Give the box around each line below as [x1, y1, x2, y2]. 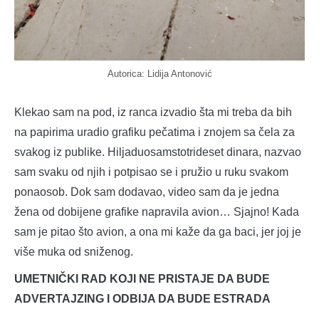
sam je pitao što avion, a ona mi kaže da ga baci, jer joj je [14, 225, 301, 238]
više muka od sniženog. [14, 245, 133, 258]
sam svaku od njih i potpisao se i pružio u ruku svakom [14, 165, 288, 178]
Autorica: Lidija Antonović [107, 68, 212, 79]
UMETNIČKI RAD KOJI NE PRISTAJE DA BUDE [14, 272, 270, 285]
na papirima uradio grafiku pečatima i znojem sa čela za [14, 125, 295, 138]
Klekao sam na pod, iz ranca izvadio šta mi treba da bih [14, 105, 292, 118]
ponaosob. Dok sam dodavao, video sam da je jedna [14, 185, 279, 198]
